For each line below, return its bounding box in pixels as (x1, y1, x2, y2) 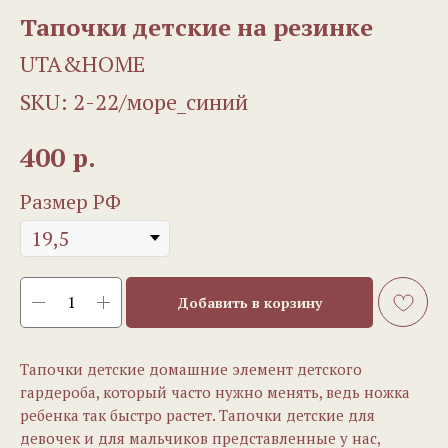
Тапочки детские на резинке (20, 11, 373, 43)
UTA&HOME (20, 49, 145, 78)
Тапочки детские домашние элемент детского (20, 358, 362, 379)
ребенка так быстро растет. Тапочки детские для (20, 404, 375, 425)
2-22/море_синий (73, 87, 248, 116)
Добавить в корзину (177, 292, 322, 312)
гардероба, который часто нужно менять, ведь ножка (20, 381, 410, 402)
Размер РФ (20, 187, 121, 215)
